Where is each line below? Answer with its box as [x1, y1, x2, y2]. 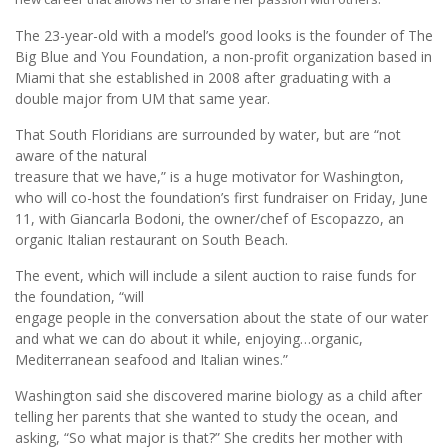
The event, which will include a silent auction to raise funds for [15, 266, 416, 286]
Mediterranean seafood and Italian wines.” [15, 350, 288, 370]
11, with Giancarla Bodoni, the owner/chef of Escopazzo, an [15, 209, 404, 229]
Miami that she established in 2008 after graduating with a [15, 68, 391, 88]
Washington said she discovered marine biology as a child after [15, 386, 422, 406]
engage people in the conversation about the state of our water [15, 308, 428, 328]
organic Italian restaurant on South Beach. [15, 230, 288, 250]
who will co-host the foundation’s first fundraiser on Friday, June [15, 188, 428, 208]
